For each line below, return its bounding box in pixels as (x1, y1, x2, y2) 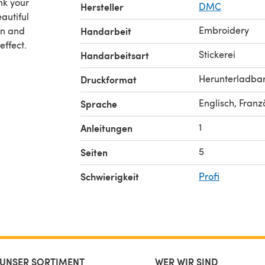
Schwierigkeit (80, 170, 139, 183)
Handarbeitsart (80, 49, 149, 62)
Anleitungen (80, 121, 132, 135)
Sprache (80, 97, 117, 111)
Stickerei (199, 48, 235, 60)
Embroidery (199, 24, 249, 36)
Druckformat (80, 73, 137, 86)
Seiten (80, 146, 108, 159)
